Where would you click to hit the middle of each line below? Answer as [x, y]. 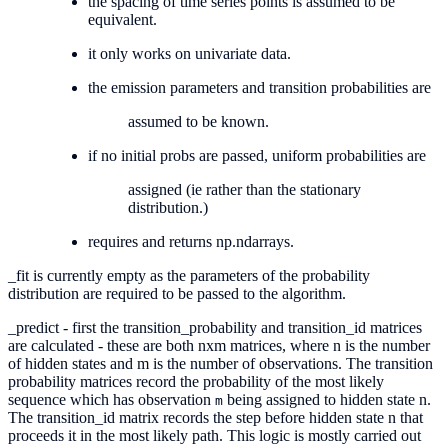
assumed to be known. [198, 121]
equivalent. [122, 19]
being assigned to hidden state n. [327, 399]
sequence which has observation [111, 399]
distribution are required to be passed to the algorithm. [177, 293]
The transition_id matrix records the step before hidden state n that [215, 417]
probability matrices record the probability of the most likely [196, 381]
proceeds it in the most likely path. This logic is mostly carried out [214, 435]
